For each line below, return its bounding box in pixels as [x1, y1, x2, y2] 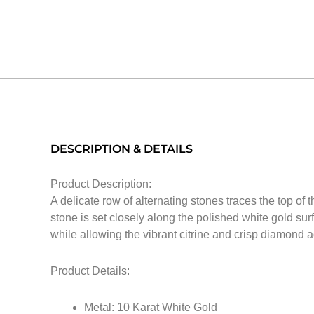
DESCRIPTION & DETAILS [50, 142, 193, 156]
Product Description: [50, 177, 151, 190]
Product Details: [50, 264, 130, 277]
